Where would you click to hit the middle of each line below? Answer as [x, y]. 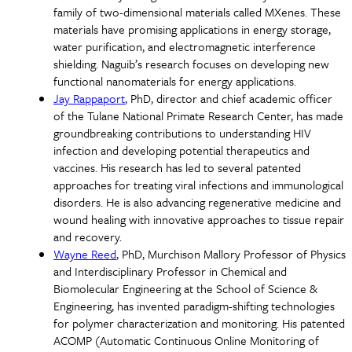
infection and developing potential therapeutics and [181, 150]
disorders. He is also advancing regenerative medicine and [197, 202]
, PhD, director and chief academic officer [229, 98]
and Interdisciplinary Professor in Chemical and [170, 271]
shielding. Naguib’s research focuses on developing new [191, 63]
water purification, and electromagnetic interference [185, 46]
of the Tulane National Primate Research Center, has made [198, 115]
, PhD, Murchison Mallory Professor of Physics [231, 253]
